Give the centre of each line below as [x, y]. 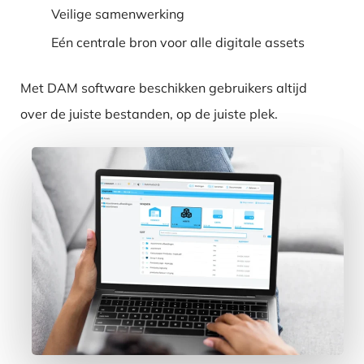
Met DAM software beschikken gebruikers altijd [164, 87]
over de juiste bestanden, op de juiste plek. [149, 113]
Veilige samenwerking [118, 13]
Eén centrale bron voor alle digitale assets [178, 42]
